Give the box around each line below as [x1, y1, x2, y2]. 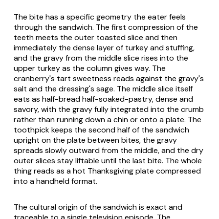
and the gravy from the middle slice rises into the [14, 52, 188, 63]
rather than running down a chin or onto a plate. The [14, 114, 201, 125]
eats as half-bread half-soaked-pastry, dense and [14, 93, 193, 104]
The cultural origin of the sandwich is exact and [14, 201, 182, 212]
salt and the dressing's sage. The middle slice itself [14, 83, 193, 94]
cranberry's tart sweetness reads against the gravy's [14, 73, 204, 84]
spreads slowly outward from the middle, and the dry [14, 145, 203, 155]
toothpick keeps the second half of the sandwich [14, 124, 189, 135]
